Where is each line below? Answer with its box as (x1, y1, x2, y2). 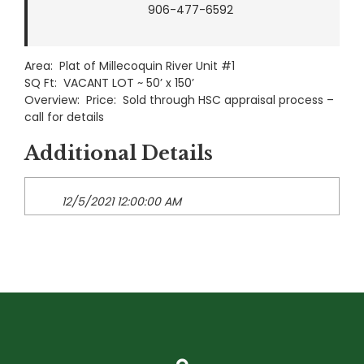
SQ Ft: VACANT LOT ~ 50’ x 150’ (24, 75, 194, 92)
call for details (24, 109, 104, 126)
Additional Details (24, 141, 213, 166)
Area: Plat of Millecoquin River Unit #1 (24, 58, 235, 75)
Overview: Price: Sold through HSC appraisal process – (24, 92, 334, 109)
